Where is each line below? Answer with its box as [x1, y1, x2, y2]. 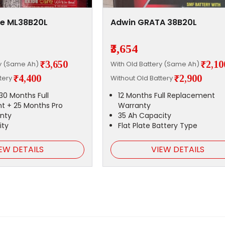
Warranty [118, 100, 151, 111]
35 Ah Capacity [118, 110, 171, 121]
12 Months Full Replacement [118, 90, 215, 101]
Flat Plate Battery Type [118, 121, 197, 131]
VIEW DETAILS [151, 144, 204, 156]
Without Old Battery [110, 73, 174, 83]
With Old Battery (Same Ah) [110, 59, 201, 69]
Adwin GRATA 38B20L [110, 17, 197, 29]
